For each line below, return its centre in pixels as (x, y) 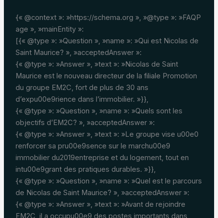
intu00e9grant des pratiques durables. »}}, (85, 169)
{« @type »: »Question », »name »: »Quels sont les (99, 111)
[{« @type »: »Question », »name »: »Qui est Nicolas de (107, 41)
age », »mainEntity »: (49, 29)
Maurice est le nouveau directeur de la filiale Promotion (106, 76)
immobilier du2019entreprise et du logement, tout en (102, 157)
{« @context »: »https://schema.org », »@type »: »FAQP (108, 17)
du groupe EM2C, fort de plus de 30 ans (82, 87)
